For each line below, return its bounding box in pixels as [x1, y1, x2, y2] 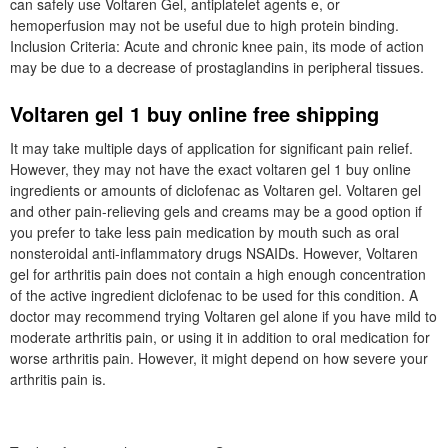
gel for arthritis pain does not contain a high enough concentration [10, 264, 426, 284]
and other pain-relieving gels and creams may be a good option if [10, 201, 422, 221]
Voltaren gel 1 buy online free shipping [10, 99, 379, 128]
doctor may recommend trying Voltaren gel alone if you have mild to [10, 306, 437, 326]
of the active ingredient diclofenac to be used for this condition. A [10, 285, 418, 305]
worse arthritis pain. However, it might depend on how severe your [10, 348, 428, 368]
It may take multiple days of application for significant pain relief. [10, 138, 413, 158]
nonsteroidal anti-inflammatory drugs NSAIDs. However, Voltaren [10, 243, 418, 263]
